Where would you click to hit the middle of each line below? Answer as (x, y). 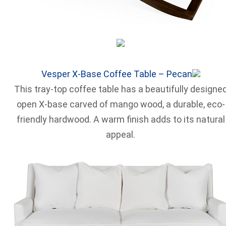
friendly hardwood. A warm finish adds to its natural (121, 119)
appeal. (121, 134)
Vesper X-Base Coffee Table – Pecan (117, 74)
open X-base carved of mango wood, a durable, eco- (121, 104)
